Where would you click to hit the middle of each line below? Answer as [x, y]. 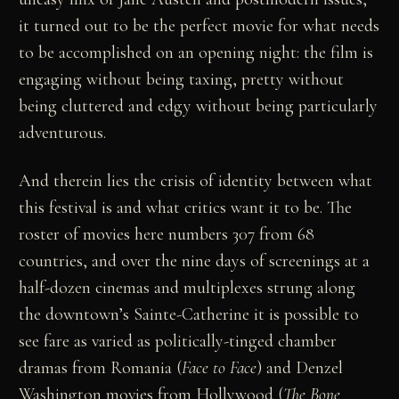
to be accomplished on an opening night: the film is [196, 52]
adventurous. [63, 132]
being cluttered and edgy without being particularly [199, 106]
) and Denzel [300, 367]
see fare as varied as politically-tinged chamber [178, 341]
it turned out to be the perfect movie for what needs [199, 25]
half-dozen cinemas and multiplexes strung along [187, 287]
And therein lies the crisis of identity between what [196, 180]
